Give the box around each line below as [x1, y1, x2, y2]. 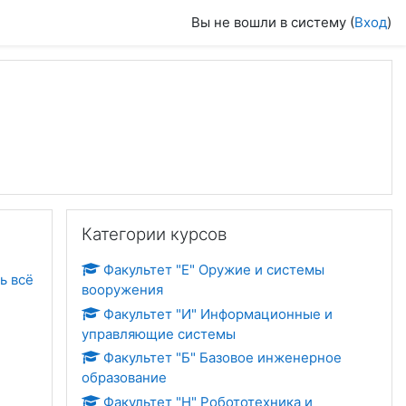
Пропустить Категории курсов [65, 209, 266, 227]
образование [82, 369, 167, 386]
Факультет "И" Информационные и [103, 304, 333, 323]
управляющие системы [82, 324, 236, 343]
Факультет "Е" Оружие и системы [103, 261, 324, 278]
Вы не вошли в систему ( [191, 14, 354, 31]
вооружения [82, 281, 163, 298]
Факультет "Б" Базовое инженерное [103, 349, 342, 366]
